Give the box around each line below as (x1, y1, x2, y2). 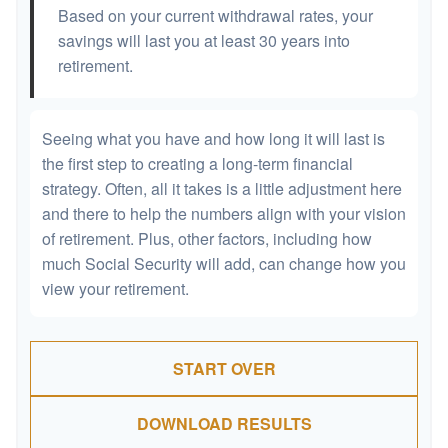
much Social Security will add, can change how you (42, 252, 406, 275)
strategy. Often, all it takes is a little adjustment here (42, 177, 402, 200)
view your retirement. (42, 277, 189, 300)
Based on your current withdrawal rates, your (58, 4, 373, 27)
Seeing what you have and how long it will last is (42, 127, 385, 150)
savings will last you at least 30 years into (58, 29, 350, 52)
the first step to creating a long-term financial (42, 152, 353, 175)
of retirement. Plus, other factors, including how (42, 227, 372, 250)
